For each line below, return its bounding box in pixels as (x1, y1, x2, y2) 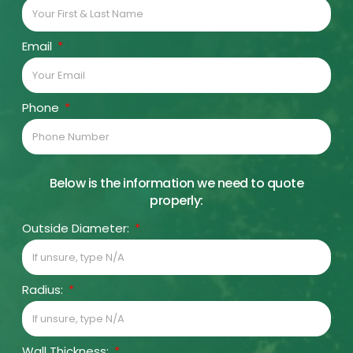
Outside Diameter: (22, 220, 132, 237)
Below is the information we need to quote (49, 174, 304, 193)
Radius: (22, 281, 66, 299)
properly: (150, 191, 203, 210)
